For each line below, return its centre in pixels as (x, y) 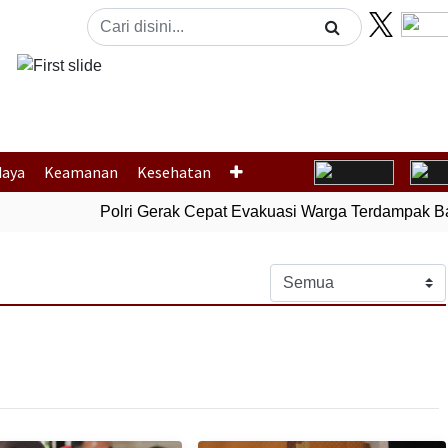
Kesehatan (173, 172)
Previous (104, 109)
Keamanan (80, 172)
